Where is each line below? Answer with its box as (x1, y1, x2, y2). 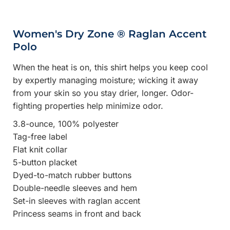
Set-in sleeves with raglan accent (13, 195, 141, 206)
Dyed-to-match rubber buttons (13, 169, 132, 180)
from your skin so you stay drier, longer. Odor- (13, 87, 194, 98)
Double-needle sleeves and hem (13, 182, 138, 193)
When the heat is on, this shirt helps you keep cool (13, 62, 208, 72)
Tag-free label (13, 131, 68, 142)
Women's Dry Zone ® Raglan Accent (13, 27, 207, 40)
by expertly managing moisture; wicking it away (13, 74, 199, 85)
